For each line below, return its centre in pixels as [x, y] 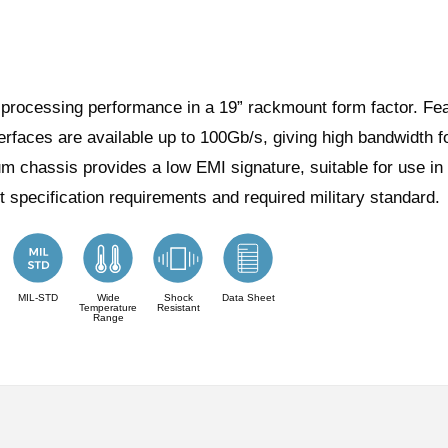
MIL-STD [38, 297]
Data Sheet [248, 297]
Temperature [108, 307]
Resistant [178, 307]
